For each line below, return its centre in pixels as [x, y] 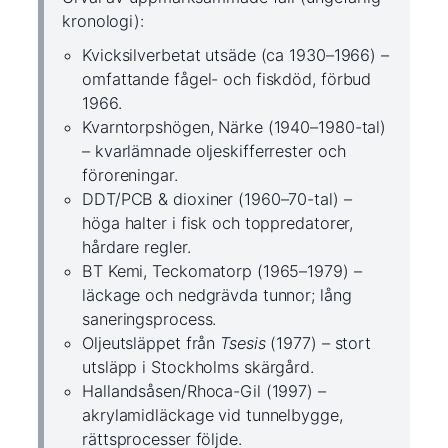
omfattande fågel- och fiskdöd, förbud [227, 79]
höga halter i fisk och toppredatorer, [218, 223]
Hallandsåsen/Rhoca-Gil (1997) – [204, 391]
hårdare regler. [136, 247]
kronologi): [103, 21]
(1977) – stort [318, 343]
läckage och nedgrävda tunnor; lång [217, 295]
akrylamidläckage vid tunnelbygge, [212, 415]
